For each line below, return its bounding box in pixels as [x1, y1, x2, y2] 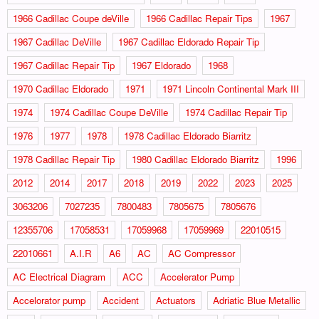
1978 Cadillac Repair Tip [13, 152, 115, 166]
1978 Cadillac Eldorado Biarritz [124, 128, 251, 142]
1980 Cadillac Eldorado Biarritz [132, 152, 259, 166]
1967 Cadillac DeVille [13, 34, 101, 48]
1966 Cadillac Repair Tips [146, 11, 253, 25]
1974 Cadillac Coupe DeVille [50, 105, 168, 119]
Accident [103, 293, 139, 307]
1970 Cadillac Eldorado [13, 81, 108, 95]
